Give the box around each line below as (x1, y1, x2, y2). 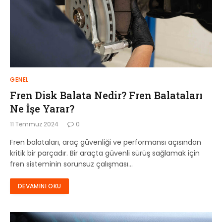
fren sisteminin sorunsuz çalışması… (10, 159, 133, 169)
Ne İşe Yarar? (10, 102, 74, 115)
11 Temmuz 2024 (10, 120, 58, 128)
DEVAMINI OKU (18, 182, 61, 190)
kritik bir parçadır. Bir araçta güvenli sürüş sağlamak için (10, 148, 200, 158)
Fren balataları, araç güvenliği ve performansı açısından (10, 137, 201, 147)
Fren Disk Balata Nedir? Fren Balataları (10, 89, 203, 102)
